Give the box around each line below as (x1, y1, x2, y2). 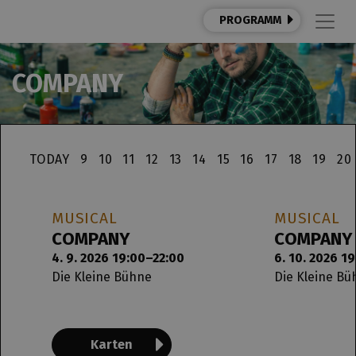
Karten (91, 337, 133, 352)
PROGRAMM (219, 14, 281, 27)
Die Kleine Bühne (52, 269, 152, 284)
